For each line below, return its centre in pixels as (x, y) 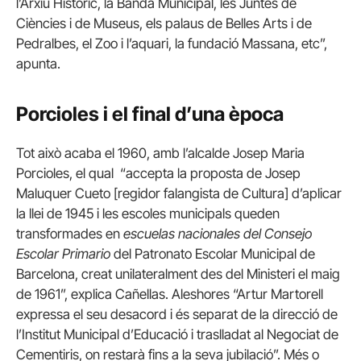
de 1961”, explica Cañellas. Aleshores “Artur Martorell (170, 295)
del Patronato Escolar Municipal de (213, 254)
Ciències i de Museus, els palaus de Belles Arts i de (164, 23)
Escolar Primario (63, 254)
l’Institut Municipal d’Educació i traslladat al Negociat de (177, 335)
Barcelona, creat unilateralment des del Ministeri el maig (178, 274)
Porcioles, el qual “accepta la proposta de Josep (158, 174)
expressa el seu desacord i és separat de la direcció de (177, 315)
